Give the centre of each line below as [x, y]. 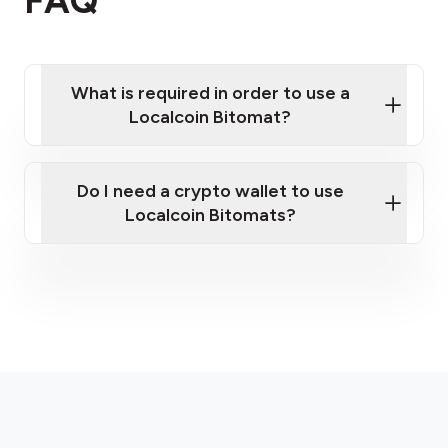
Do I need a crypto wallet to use [210, 191]
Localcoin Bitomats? [210, 215]
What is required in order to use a [210, 93]
